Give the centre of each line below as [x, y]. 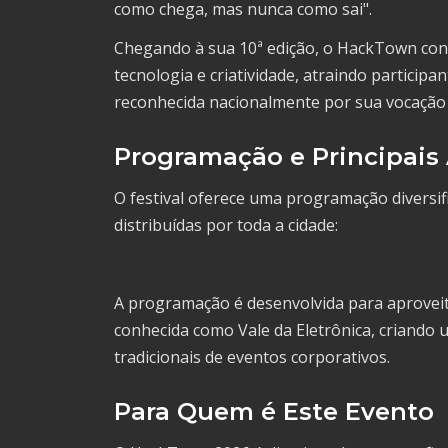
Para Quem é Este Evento [274, 412]
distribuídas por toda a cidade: [226, 225]
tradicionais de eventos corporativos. [252, 357]
